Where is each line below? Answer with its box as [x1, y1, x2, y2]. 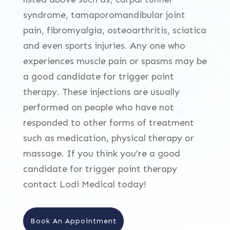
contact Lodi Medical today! [23, 179, 146, 190]
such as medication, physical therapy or [23, 132, 194, 144]
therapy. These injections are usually [23, 86, 180, 98]
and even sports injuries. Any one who [23, 40, 185, 52]
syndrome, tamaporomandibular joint [23, 9, 185, 21]
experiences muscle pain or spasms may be [23, 55, 207, 67]
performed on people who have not [23, 102, 174, 113]
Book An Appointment [30, 217, 117, 226]
